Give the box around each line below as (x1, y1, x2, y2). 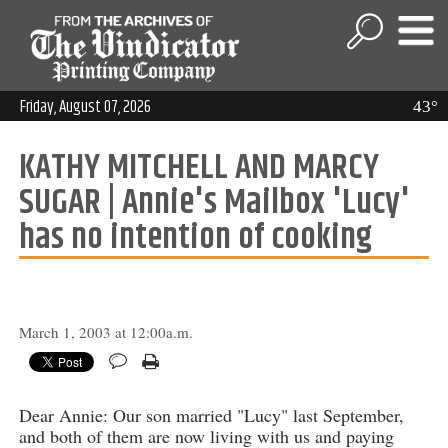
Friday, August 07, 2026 (20, 94, 151, 120)
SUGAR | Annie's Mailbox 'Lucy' (18, 176, 410, 231)
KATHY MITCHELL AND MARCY (18, 141, 379, 196)
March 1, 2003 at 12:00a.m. (18, 322, 193, 343)
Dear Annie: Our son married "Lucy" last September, (18, 403, 404, 428)
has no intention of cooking (18, 211, 372, 266)
